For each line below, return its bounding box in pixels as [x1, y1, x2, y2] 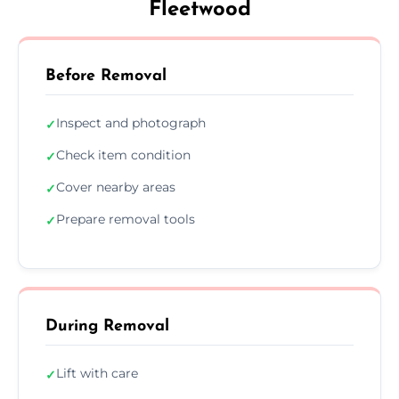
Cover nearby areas [56, 178, 175, 195]
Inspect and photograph [56, 114, 206, 131]
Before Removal [45, 67, 167, 85]
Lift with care [56, 364, 138, 381]
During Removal [45, 317, 169, 335]
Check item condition [56, 146, 191, 163]
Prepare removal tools [56, 210, 195, 227]
